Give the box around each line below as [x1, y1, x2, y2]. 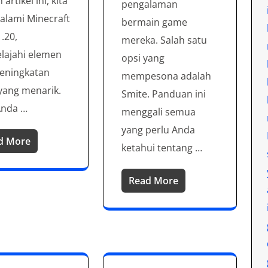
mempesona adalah [121, 69, 212, 83]
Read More [129, 173, 179, 187]
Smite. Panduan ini [121, 87, 206, 100]
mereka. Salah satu [121, 33, 208, 47]
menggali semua [121, 105, 196, 118]
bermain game [121, 15, 188, 29]
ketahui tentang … [121, 141, 203, 154]
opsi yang [121, 51, 165, 65]
